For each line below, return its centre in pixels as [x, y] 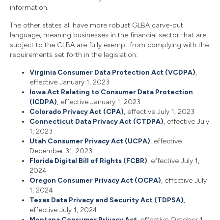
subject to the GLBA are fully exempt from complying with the [109, 45]
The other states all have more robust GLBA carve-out [96, 25]
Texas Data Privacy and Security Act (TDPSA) [107, 200]
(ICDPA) [43, 102]
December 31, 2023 [61, 151]
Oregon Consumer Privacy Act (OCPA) [95, 180]
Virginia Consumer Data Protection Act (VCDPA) [112, 72]
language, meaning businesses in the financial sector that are [108, 35]
